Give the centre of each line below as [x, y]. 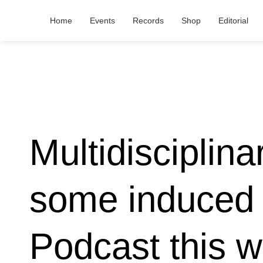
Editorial [233, 21]
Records [148, 21]
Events [102, 21]
